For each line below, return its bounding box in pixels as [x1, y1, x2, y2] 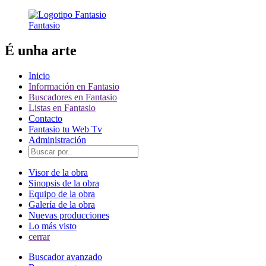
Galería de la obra [28, 199, 95, 210]
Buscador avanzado [28, 251, 102, 262]
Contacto [28, 113, 62, 123]
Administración [28, 134, 86, 145]
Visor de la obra [28, 167, 88, 178]
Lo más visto [28, 220, 77, 231]
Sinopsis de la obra [28, 178, 99, 188]
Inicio [28, 70, 50, 81]
